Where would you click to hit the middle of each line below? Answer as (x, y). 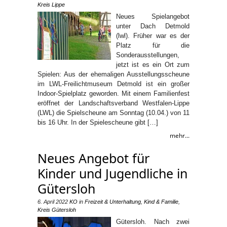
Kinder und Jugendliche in (112, 173)
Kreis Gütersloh (57, 210)
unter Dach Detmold (153, 26)
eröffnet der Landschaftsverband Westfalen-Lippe (113, 103)
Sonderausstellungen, (148, 55)
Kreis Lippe (51, 4)
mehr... (180, 135)
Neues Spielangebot (153, 16)
